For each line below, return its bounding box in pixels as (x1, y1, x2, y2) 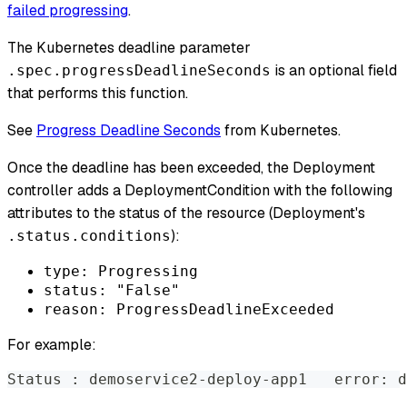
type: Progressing (44, 263, 198, 281)
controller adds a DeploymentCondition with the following (7, 181, 392, 201)
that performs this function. (7, 84, 188, 104)
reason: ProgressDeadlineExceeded (44, 301, 334, 319)
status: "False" (44, 282, 180, 300)
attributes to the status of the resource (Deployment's (7, 203, 365, 223)
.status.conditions (7, 227, 171, 245)
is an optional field (271, 61, 397, 81)
